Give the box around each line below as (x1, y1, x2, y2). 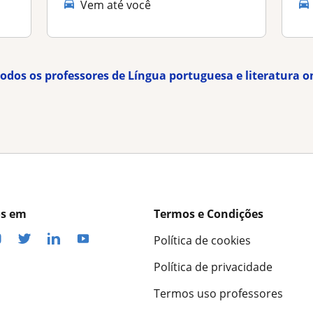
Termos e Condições (154, 206, 263, 222)
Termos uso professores (154, 286, 283, 302)
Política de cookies (154, 233, 251, 249)
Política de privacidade (154, 259, 272, 275)
